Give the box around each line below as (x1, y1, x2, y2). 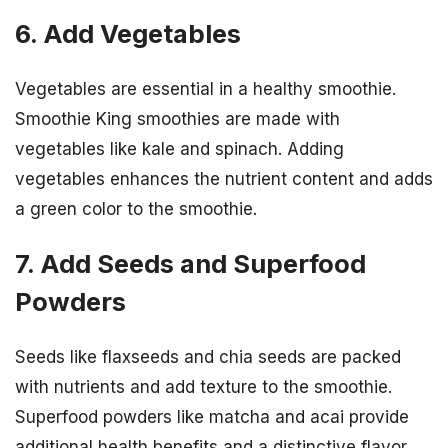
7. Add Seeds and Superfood (15, 248, 366, 280)
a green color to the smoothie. (15, 198, 257, 219)
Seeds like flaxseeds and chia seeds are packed (15, 347, 401, 368)
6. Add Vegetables (15, 17, 241, 49)
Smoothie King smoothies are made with (15, 108, 340, 129)
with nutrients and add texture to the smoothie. (15, 377, 392, 398)
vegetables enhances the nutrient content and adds (15, 168, 433, 189)
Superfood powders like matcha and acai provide (15, 407, 409, 428)
